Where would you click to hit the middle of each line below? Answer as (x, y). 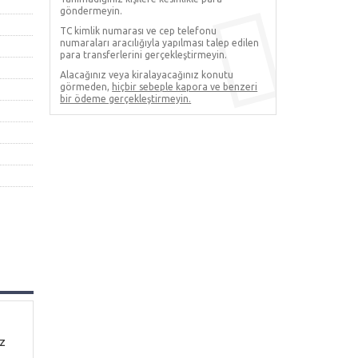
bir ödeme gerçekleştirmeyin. (126, 99)
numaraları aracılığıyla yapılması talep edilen (160, 43)
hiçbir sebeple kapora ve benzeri (185, 87)
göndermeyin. (91, 11)
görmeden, (86, 87)
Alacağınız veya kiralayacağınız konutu (147, 75)
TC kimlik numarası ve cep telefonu (139, 31)
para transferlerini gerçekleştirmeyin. (144, 55)
